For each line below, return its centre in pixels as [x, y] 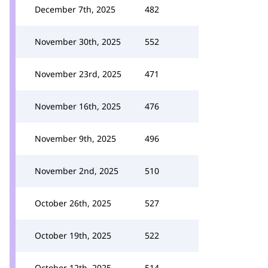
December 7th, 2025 [75, 9]
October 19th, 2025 [73, 235]
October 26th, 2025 [73, 203]
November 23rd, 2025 [78, 74]
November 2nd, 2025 [77, 171]
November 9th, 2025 [75, 138]
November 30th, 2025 [78, 42]
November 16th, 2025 [78, 106]
